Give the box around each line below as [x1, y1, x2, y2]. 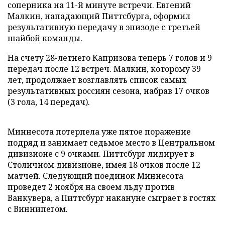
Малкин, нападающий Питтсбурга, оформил [8, 11, 190, 22]
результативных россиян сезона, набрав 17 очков [8, 85, 209, 96]
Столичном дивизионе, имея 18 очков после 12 [8, 159, 200, 170]
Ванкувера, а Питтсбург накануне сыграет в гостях [8, 192, 215, 203]
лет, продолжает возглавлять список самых [8, 74, 186, 85]
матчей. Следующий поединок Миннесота [8, 170, 183, 181]
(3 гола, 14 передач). [8, 96, 90, 107]
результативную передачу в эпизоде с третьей [8, 22, 200, 33]
